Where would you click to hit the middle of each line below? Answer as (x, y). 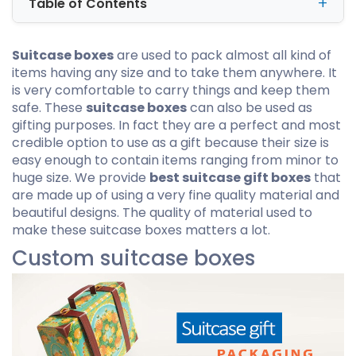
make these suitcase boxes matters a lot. (141, 230)
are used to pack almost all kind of (222, 55)
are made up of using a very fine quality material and (176, 195)
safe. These (49, 107)
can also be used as (250, 107)
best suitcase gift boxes (230, 177)
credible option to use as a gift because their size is (170, 142)
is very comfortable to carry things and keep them (171, 90)
